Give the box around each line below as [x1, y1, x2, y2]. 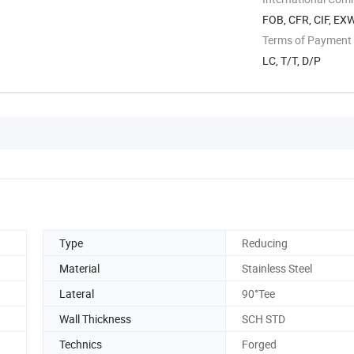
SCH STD [242, 311, 285, 326]
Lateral [59, 285, 94, 301]
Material [59, 260, 100, 276]
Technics [59, 336, 102, 352]
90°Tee [242, 285, 275, 301]
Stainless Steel [242, 260, 312, 276]
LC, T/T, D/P [262, 52, 321, 68]
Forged [242, 336, 277, 352]
